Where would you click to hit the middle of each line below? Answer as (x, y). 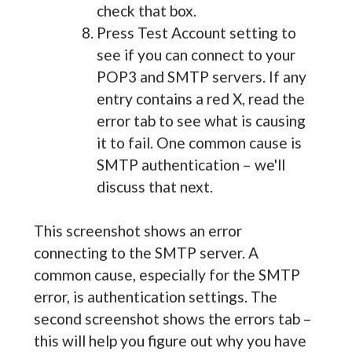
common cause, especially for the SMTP (167, 274)
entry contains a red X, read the (200, 98)
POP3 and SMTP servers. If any (201, 76)
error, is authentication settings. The (155, 296)
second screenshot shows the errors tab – (172, 318)
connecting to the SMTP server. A (146, 252)
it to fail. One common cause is (199, 142)
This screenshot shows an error (137, 230)
